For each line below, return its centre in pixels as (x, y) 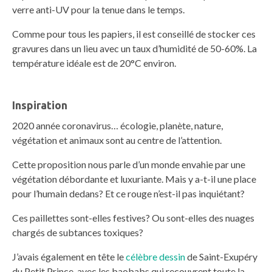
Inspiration (40, 105)
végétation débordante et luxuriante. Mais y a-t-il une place (134, 179)
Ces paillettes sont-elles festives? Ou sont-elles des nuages (133, 218)
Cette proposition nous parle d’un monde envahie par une (129, 165)
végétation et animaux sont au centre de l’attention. (117, 140)
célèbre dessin (155, 257)
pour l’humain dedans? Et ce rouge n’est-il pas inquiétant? (128, 194)
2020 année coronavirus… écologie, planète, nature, (117, 126)
